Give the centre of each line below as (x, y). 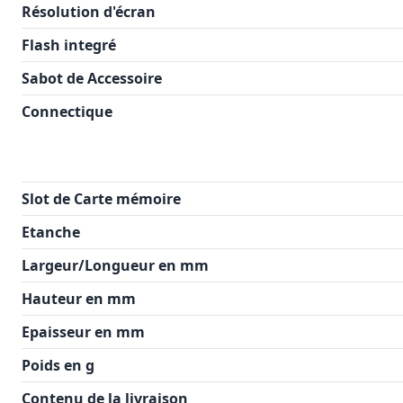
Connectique (67, 112)
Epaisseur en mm (83, 332)
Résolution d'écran (89, 12)
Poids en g (58, 365)
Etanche (51, 232)
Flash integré (69, 45)
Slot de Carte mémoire (101, 199)
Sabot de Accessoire (92, 78)
